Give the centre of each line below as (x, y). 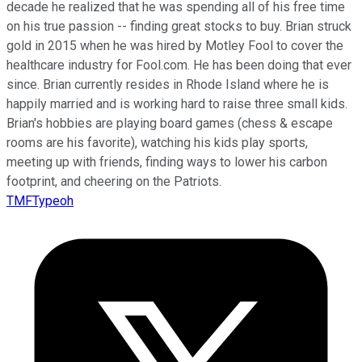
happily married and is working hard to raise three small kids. (177, 104)
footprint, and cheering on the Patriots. (114, 182)
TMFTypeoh (40, 201)
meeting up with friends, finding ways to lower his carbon (167, 162)
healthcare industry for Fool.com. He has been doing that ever (179, 65)
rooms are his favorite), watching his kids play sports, (157, 143)
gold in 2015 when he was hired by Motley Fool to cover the (175, 46)
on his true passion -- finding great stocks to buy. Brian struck (179, 27)
